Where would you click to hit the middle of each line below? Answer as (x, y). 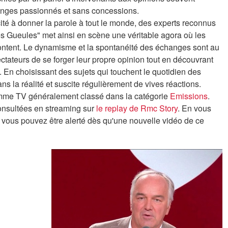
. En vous (194, 108)
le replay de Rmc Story (137, 108)
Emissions (189, 96)
